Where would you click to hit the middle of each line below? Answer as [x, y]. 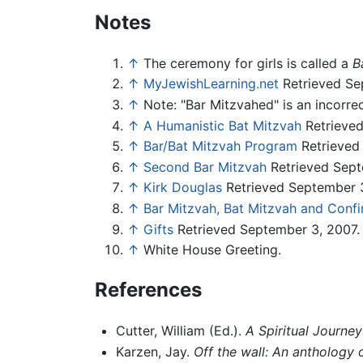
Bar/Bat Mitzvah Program [220, 146]
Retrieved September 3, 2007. [267, 229]
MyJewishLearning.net [211, 84]
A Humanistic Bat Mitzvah [222, 125]
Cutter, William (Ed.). [180, 331]
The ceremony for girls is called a [248, 63]
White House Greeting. [212, 250]
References [148, 290]
